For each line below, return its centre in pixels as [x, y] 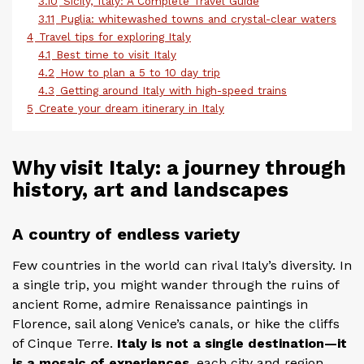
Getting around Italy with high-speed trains [173, 90]
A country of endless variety [126, 234]
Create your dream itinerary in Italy [132, 108]
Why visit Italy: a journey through [179, 168]
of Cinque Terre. [65, 343]
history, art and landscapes [150, 190]
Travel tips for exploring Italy [115, 37]
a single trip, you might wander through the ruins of [175, 285]
